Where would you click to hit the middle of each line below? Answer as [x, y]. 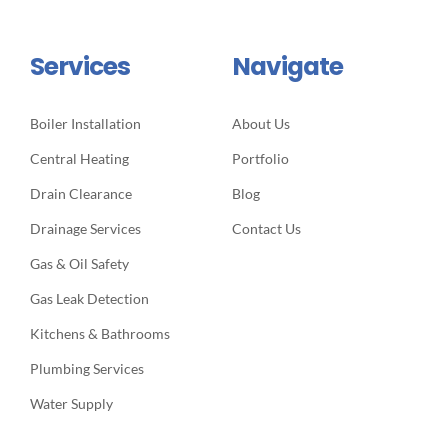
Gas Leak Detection [89, 298]
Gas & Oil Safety [79, 263]
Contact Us [266, 228]
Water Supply [71, 403]
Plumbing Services [86, 368]
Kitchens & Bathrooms [99, 333]
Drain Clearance [80, 193]
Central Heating [79, 158]
